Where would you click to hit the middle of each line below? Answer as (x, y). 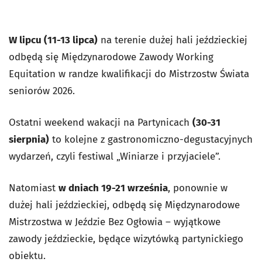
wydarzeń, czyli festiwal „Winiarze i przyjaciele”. (115, 156)
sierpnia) (29, 139)
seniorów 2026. (42, 91)
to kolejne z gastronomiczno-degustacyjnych (151, 139)
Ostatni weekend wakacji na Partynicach (101, 122)
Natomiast (34, 188)
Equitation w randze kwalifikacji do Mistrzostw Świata (129, 74)
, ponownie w (198, 188)
